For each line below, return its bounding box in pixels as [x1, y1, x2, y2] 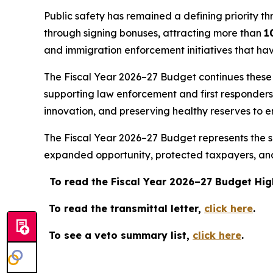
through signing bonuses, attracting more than [44, 27, 264, 40]
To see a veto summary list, [49, 229, 193, 242]
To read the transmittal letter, [49, 202, 204, 215]
